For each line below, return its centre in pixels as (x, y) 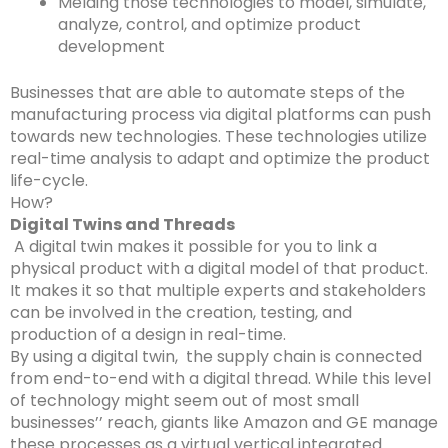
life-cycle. (51, 181)
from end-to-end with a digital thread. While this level (220, 379)
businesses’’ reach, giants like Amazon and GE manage (224, 423)
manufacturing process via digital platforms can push (220, 115)
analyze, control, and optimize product (209, 25)
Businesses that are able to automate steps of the (207, 93)
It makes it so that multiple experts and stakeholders (218, 291)
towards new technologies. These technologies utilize (218, 137)
